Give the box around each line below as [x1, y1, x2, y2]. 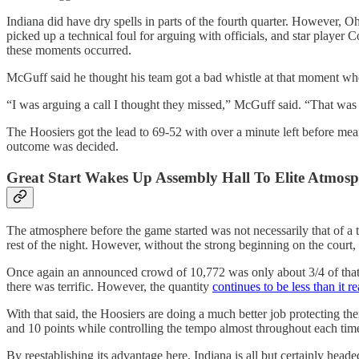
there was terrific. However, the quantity [6, 279, 212, 293]
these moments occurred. [6, 43, 131, 58]
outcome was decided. [6, 139, 119, 154]
